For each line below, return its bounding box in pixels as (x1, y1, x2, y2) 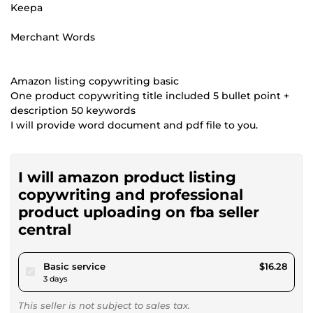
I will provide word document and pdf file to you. (10, 118, 258, 131)
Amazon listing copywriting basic (10, 74, 179, 87)
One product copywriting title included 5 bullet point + (10, 89, 289, 102)
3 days (43, 273, 68, 284)
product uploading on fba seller (18, 203, 259, 221)
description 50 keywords (10, 103, 136, 117)
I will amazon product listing (18, 168, 236, 186)
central (18, 220, 71, 238)
